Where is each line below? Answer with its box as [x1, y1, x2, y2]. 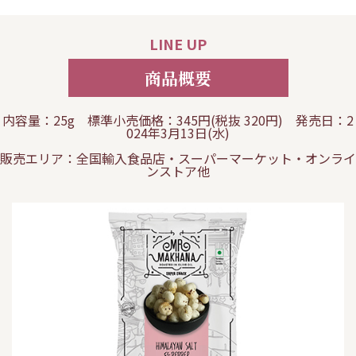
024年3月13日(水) [126, 122, 230, 142]
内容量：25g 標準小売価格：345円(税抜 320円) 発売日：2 [2, 110, 354, 130]
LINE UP [149, 33, 207, 54]
